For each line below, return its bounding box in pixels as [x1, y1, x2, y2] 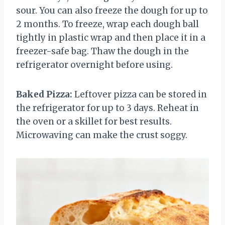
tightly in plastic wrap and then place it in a [16, 32, 205, 43]
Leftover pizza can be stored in [72, 88, 207, 100]
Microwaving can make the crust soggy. [16, 129, 187, 141]
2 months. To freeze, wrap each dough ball [16, 18, 199, 30]
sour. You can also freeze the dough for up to [16, 5, 208, 16]
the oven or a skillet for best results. [16, 116, 172, 127]
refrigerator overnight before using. [16, 59, 173, 70]
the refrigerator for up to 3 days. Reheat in [16, 102, 199, 114]
